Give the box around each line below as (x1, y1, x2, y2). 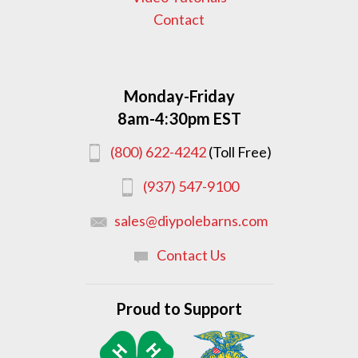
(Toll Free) (209, 142, 272, 161)
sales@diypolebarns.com (114, 211, 268, 229)
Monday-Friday (123, 86, 235, 105)
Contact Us (156, 245, 226, 264)
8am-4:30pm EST (117, 108, 241, 128)
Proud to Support (116, 298, 242, 318)
